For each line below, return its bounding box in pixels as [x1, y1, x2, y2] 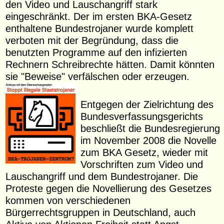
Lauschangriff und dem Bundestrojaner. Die [5, 170, 198, 182]
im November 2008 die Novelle [80, 134, 217, 146]
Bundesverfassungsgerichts [80, 110, 203, 122]
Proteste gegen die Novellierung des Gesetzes [5, 182, 212, 194]
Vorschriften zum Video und [80, 158, 203, 170]
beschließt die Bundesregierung [80, 122, 220, 134]
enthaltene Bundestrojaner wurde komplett [5, 22, 194, 34]
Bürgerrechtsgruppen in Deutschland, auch [5, 206, 196, 218]
